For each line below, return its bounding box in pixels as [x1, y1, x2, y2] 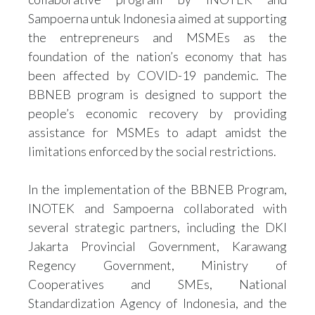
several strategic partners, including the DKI [28, 219, 287, 235]
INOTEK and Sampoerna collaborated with [28, 200, 287, 216]
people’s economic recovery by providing [28, 105, 287, 121]
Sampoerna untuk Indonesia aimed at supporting [28, 11, 287, 26]
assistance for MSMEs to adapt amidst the [28, 124, 287, 140]
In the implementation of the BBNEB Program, [28, 181, 287, 197]
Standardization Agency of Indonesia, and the [28, 295, 287, 311]
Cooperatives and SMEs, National [28, 276, 287, 292]
